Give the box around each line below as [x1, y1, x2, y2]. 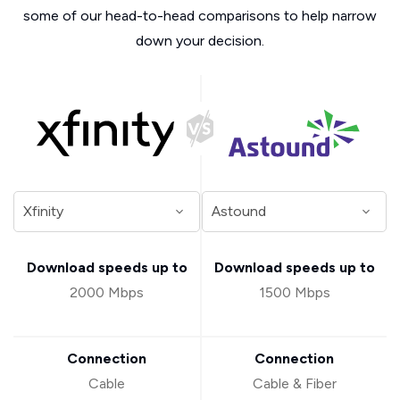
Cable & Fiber [252, 375, 337, 393]
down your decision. [136, 32, 264, 50]
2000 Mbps [70, 284, 144, 302]
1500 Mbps [258, 284, 330, 302]
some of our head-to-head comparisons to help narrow [23, 7, 377, 25]
